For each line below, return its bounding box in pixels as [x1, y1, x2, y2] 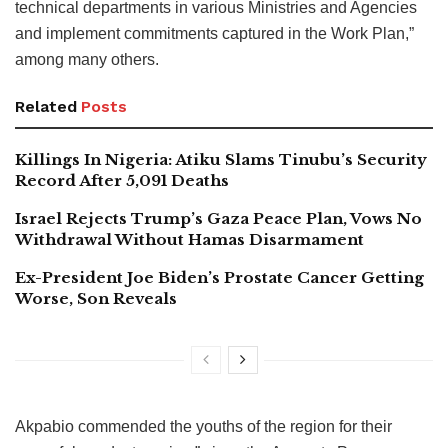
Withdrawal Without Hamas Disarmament [15, 229, 364, 249]
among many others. [15, 50, 159, 68]
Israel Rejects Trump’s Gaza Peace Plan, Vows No [15, 208, 422, 228]
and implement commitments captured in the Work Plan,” [15, 24, 414, 42]
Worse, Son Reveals [15, 288, 177, 308]
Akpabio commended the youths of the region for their [15, 417, 392, 435]
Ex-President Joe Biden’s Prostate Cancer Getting [15, 267, 424, 287]
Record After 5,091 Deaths [15, 170, 229, 190]
